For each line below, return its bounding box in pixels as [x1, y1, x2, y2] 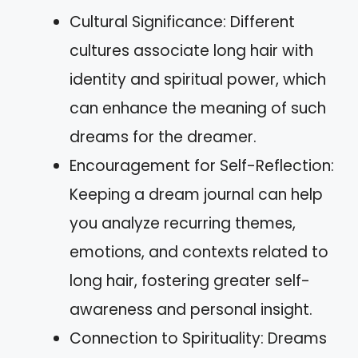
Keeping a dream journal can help [70, 183, 323, 205]
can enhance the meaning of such [70, 97, 326, 119]
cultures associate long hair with [70, 39, 313, 62]
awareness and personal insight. [70, 298, 312, 320]
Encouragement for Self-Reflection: [70, 154, 334, 177]
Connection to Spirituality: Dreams [70, 327, 327, 349]
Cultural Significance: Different [70, 10, 295, 33]
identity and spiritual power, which [70, 68, 326, 90]
